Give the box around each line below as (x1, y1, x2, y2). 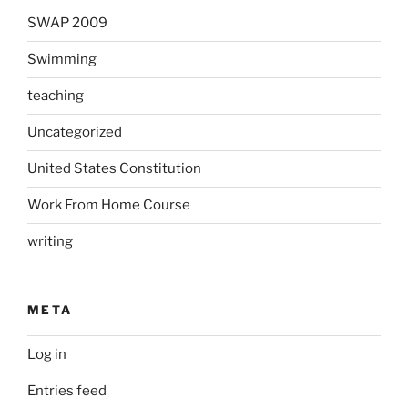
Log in (27, 345, 66, 362)
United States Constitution (27, 160, 201, 178)
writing (27, 233, 73, 250)
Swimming (27, 51, 97, 68)
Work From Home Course (27, 197, 190, 214)
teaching (27, 87, 84, 105)
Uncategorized (27, 124, 122, 141)
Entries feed (27, 382, 107, 399)
